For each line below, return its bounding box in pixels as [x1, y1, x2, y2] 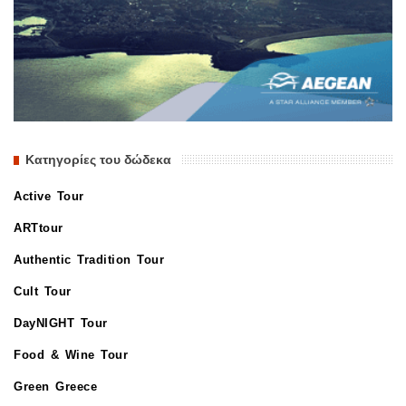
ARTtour [14, 221, 63, 236]
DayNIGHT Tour [14, 316, 108, 331]
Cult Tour [14, 285, 72, 299]
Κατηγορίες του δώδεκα [25, 152, 171, 168]
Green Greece [14, 380, 97, 394]
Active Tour [14, 189, 84, 204]
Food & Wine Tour [14, 348, 128, 362]
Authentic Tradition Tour [14, 253, 164, 267]
